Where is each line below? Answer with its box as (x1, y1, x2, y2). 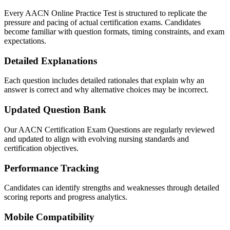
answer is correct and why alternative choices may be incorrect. (4, 85, 208, 94)
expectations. (4, 36, 46, 46)
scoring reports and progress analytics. (4, 193, 127, 202)
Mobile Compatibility (4, 212, 94, 223)
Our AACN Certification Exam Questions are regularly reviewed (4, 125, 215, 134)
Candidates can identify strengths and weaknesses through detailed (4, 183, 219, 193)
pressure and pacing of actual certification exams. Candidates (4, 18, 201, 27)
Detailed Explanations (4, 55, 97, 66)
